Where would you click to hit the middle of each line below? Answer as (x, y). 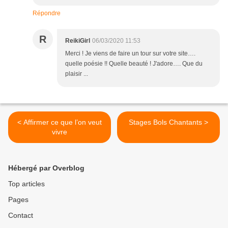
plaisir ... (77, 74)
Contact (21, 216)
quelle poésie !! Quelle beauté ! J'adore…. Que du (134, 64)
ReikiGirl (78, 41)
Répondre (47, 13)
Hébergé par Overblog (46, 168)
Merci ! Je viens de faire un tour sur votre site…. (130, 54)
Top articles (26, 184)
